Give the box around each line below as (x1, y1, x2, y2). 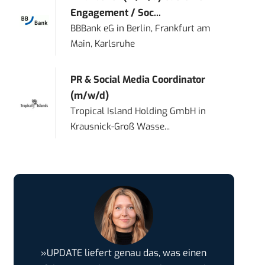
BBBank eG (70, 22, 115, 35)
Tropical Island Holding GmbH (70, 105, 196, 118)
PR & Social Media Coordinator (70, 73, 206, 86)
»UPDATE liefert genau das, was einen (41, 247, 207, 260)
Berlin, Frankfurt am (127, 22, 211, 35)
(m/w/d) (70, 89, 109, 102)
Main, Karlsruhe (70, 38, 135, 50)
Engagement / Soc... (70, 7, 161, 20)
